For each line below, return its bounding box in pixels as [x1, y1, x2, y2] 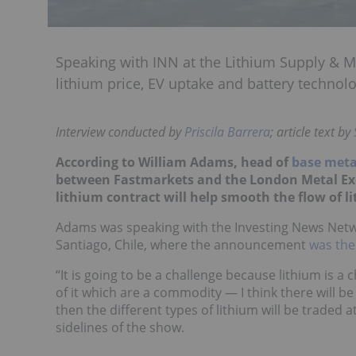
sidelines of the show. [56, 318, 184, 336]
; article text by [270, 122, 354, 141]
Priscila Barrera [184, 122, 270, 141]
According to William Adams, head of [56, 153, 292, 171]
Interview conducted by [56, 122, 184, 141]
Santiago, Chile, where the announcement [56, 235, 309, 253]
